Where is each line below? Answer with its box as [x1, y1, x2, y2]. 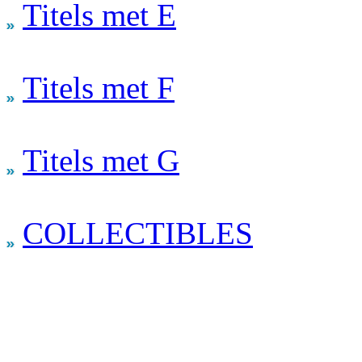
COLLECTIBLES [23, 216, 253, 251]
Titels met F [23, 70, 175, 106]
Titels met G [23, 143, 179, 179]
